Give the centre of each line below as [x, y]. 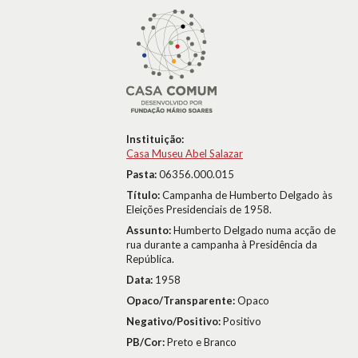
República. [150, 259]
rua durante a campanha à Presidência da [222, 245]
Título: [144, 195]
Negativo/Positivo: [175, 321]
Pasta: [143, 174]
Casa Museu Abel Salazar [185, 153]
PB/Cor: [147, 342]
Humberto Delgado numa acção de [255, 230]
